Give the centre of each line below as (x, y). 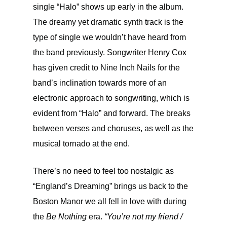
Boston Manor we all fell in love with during (110, 201)
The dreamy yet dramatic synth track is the (108, 22)
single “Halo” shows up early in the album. (108, 7)
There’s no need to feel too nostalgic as (103, 171)
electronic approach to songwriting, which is (111, 98)
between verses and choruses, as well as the (113, 128)
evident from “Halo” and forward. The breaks (112, 113)
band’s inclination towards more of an (100, 83)
